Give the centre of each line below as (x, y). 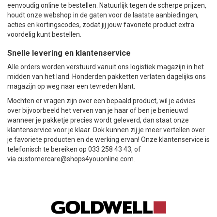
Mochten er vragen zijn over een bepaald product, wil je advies (101, 101)
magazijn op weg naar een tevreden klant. (71, 86)
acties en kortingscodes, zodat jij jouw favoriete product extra (101, 24)
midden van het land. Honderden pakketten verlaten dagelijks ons (107, 76)
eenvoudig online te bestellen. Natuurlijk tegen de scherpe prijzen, (107, 5)
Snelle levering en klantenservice (69, 53)
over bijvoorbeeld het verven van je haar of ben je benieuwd (98, 110)
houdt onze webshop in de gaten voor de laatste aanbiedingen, (103, 15)
